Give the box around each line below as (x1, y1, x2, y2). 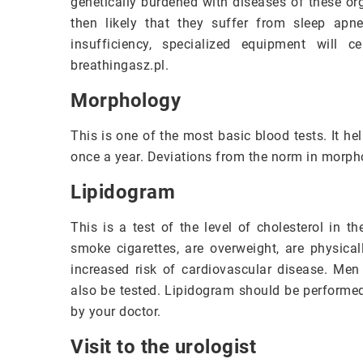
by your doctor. (70, 304, 161, 320)
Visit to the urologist (70, 335, 256, 359)
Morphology (70, 89, 181, 113)
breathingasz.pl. (70, 58, 169, 74)
